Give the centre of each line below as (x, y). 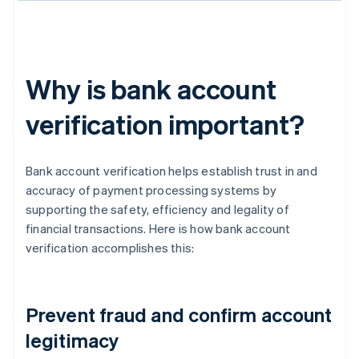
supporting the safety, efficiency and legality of (157, 210)
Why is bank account (151, 89)
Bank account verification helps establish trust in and (171, 171)
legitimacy (72, 341)
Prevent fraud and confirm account (179, 315)
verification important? (165, 124)
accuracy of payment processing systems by (151, 190)
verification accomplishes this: (110, 248)
